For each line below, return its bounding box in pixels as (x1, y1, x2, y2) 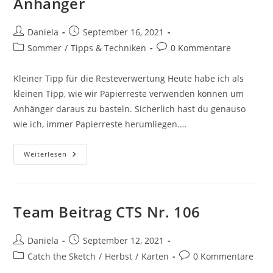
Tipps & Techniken (71, 41, 147, 54)
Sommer (27, 41, 62, 54)
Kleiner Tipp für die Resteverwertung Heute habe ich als (13, 72, 244, 84)
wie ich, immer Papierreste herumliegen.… (13, 118, 187, 130)
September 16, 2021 (83, 26, 165, 38)
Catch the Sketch (27, 250, 96, 262)
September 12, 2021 (83, 234, 165, 246)
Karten (141, 250, 169, 262)
